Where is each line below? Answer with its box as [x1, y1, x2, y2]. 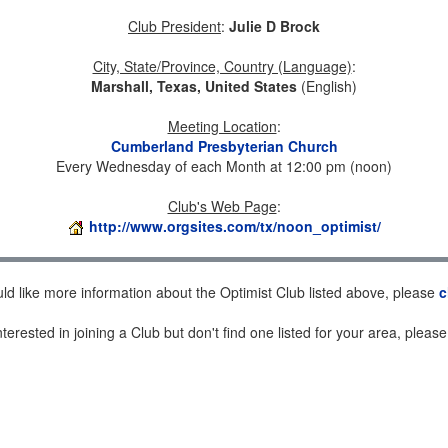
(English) [297, 76, 357, 96]
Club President [128, 16, 221, 36]
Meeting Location [167, 116, 277, 136]
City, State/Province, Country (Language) [92, 56, 352, 76]
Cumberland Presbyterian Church [110, 136, 338, 156]
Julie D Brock [229, 16, 320, 36]
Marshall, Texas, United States [91, 76, 297, 96]
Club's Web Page [167, 196, 277, 216]
